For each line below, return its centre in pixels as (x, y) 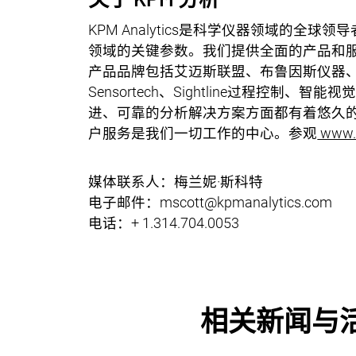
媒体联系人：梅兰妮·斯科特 (176, 182)
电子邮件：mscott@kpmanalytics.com (211, 202)
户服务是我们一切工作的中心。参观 (203, 133)
